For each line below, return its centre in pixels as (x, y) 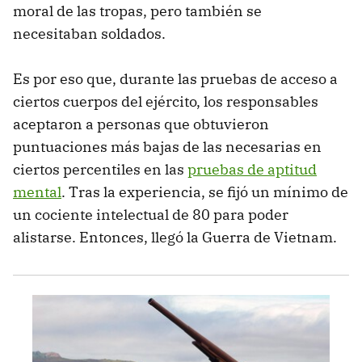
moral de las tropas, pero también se (137, 11)
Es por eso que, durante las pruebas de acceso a (175, 79)
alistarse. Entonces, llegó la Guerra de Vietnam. (175, 238)
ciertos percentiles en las (100, 170)
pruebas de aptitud (252, 170)
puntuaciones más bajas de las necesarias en (167, 147)
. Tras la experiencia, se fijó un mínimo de (205, 192)
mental (37, 192)
